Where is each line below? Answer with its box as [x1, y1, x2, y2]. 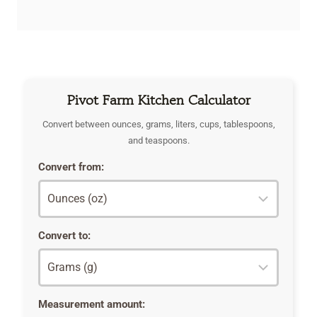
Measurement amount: [38, 298, 145, 311]
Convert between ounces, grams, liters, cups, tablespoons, [42, 119, 275, 130]
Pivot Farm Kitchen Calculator [67, 90, 250, 111]
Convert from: [38, 161, 104, 174]
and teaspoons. [127, 135, 190, 146]
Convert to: [38, 229, 91, 243]
